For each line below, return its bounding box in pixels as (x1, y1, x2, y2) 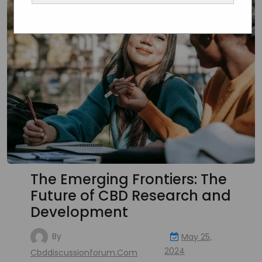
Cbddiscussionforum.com (30, 246, 137, 258)
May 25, (181, 230, 212, 243)
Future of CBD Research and (30, 185, 231, 205)
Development (30, 202, 128, 222)
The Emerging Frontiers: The (30, 169, 227, 189)
